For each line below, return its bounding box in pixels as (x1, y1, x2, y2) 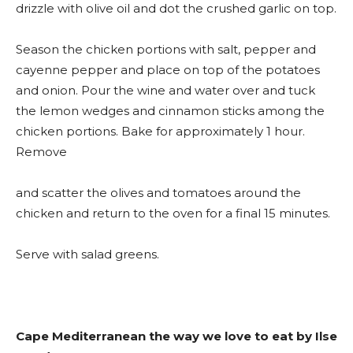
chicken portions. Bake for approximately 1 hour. (16, 124, 305, 139)
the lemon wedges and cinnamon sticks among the (16, 103, 325, 119)
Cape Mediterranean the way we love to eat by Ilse (16, 329, 337, 344)
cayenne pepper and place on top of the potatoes (16, 62, 320, 78)
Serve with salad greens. (16, 247, 159, 262)
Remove (16, 144, 67, 160)
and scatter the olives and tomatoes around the (16, 185, 301, 201)
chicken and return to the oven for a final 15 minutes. (16, 206, 330, 221)
